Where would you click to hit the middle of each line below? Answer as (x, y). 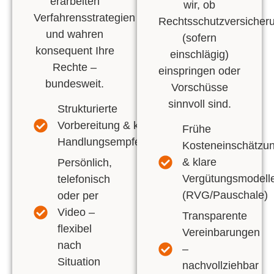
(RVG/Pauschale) (225, 195)
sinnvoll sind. (199, 104)
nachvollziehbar (220, 266)
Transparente (214, 216)
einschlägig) (199, 54)
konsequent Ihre (75, 50)
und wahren (75, 34)
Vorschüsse (199, 87)
